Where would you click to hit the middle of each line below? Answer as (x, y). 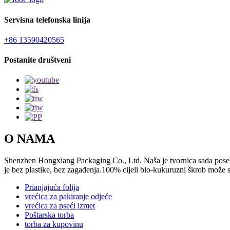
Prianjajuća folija (52, 187)
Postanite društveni (37, 60)
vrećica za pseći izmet (60, 206)
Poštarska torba (49, 215)
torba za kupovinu (54, 224)
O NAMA (30, 139)
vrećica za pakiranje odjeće (68, 197)
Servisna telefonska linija (47, 20)
